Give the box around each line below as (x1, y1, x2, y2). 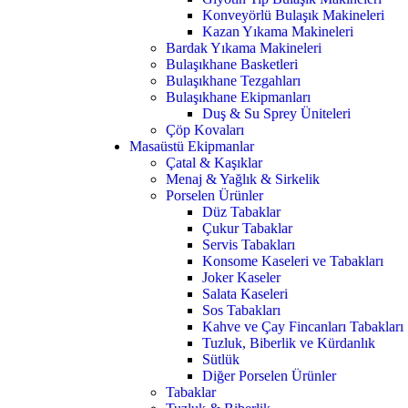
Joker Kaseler (202, 270, 280, 286)
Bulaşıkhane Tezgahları (166, 73, 301, 89)
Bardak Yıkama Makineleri (166, 40, 321, 56)
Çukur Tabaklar (202, 220, 292, 237)
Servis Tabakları (202, 237, 295, 253)
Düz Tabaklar (202, 204, 280, 220)
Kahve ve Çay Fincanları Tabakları (202, 319, 403, 335)
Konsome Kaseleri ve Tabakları (202, 253, 383, 270)
